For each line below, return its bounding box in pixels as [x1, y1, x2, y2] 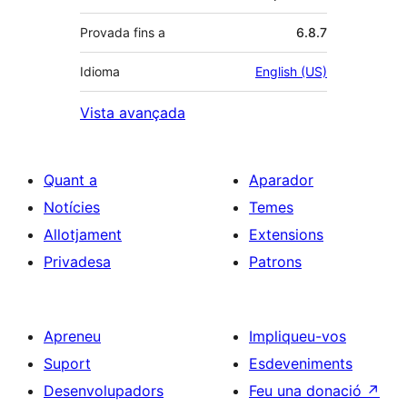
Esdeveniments [249, 353, 352, 372]
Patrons [249, 252, 302, 271]
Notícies [44, 197, 100, 216]
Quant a [44, 170, 97, 189]
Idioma [80, 63, 120, 79]
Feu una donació [249, 381, 366, 400]
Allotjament [44, 224, 122, 243]
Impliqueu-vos [249, 326, 346, 345]
